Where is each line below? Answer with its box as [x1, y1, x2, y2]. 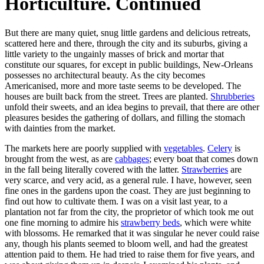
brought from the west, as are [5, 153, 115, 164]
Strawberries [181, 164, 228, 174]
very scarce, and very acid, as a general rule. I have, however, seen [5, 174, 252, 185]
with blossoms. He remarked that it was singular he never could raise [5, 227, 259, 238]
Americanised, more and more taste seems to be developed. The [5, 80, 241, 91]
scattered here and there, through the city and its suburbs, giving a [5, 38, 247, 48]
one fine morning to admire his [5, 217, 121, 227]
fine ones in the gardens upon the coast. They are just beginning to [5, 185, 250, 196]
